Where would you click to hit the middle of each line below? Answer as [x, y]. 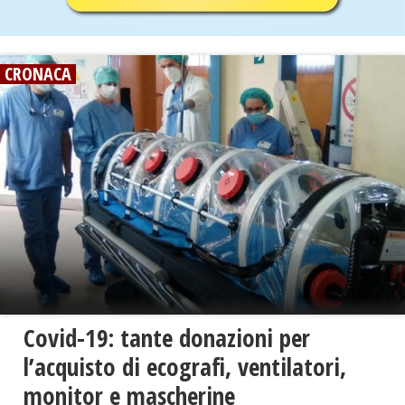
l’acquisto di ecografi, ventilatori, [185, 367]
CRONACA [38, 73]
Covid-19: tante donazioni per [167, 338]
